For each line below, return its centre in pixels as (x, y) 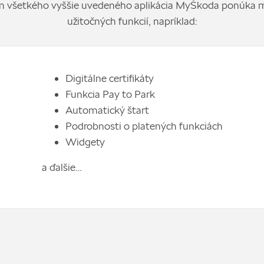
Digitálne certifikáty (109, 78)
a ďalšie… (62, 167)
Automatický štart (107, 110)
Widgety (85, 141)
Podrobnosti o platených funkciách (144, 126)
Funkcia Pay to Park (110, 94)
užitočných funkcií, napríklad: (132, 21)
